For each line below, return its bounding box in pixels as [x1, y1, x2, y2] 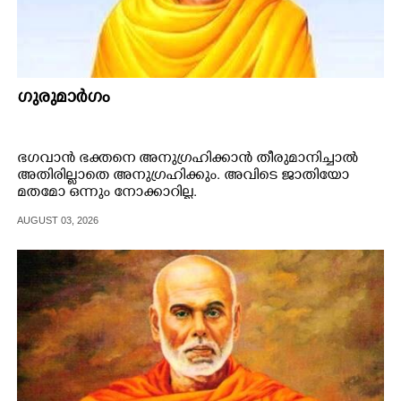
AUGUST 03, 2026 [17, 214, 98, 226]
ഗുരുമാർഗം [17, 88, 109, 110]
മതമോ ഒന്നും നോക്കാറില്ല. [17, 183, 197, 202]
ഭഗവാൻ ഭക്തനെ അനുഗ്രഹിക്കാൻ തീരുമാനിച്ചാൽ [17, 149, 358, 168]
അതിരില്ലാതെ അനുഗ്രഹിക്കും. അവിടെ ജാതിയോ [17, 166, 349, 185]
